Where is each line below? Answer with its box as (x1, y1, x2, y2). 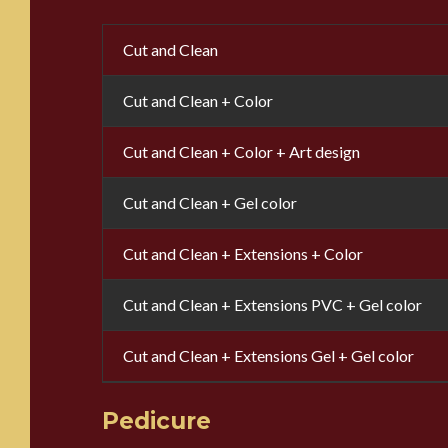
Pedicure (101, 406, 211, 435)
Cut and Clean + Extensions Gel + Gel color (122, 345, 414, 365)
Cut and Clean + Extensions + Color (122, 243, 363, 263)
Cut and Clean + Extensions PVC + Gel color (122, 294, 422, 314)
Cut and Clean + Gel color (122, 192, 297, 212)
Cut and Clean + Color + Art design (122, 141, 360, 161)
